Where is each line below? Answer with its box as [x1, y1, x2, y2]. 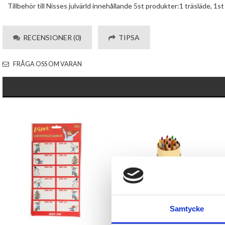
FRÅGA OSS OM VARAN [12, 60, 82, 68]
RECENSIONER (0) [20, 33, 81, 42]
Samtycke [169, 204, 204, 213]
